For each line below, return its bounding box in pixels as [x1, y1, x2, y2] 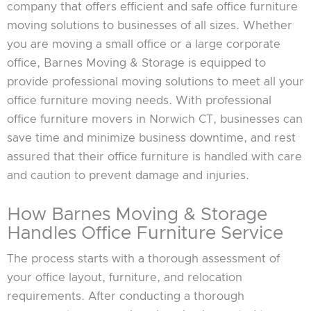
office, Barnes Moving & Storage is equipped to [7, 58, 266, 69]
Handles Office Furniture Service [7, 224, 283, 243]
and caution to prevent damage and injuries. [7, 170, 249, 182]
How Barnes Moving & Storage [7, 205, 267, 224]
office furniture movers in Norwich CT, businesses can [7, 114, 303, 126]
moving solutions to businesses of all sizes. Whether [7, 20, 292, 32]
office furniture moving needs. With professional [7, 95, 271, 107]
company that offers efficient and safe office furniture [7, 1, 298, 13]
